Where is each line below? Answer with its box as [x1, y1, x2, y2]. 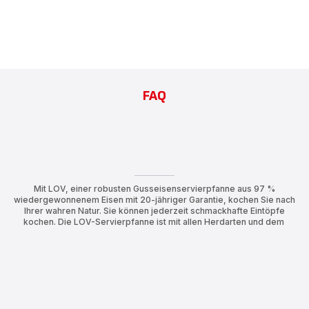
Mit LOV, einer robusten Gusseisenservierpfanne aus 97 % [34, 183, 275, 195]
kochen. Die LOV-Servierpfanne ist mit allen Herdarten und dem [23, 217, 286, 228]
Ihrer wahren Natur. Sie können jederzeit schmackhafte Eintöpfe [24, 206, 285, 217]
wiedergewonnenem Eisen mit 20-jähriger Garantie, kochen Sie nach [14, 195, 295, 206]
